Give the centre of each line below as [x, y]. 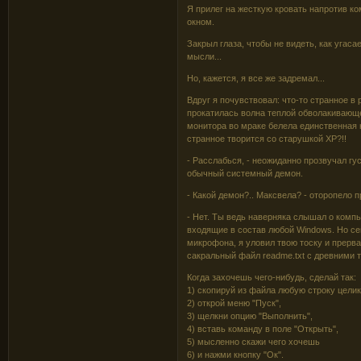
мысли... [205, 56]
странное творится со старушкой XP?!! [267, 138]
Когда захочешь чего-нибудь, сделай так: [272, 277]
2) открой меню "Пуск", [234, 303]
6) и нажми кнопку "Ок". [236, 354]
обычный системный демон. [245, 173]
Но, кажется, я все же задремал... [256, 78]
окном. [201, 21]
